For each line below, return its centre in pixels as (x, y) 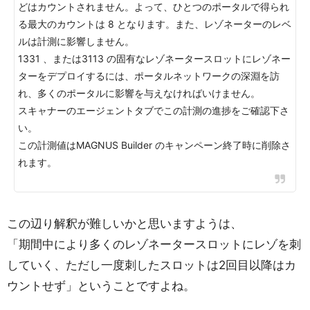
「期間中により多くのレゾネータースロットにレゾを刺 (154, 244)
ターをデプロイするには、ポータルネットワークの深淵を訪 (149, 76)
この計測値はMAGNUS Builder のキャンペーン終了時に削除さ (154, 145)
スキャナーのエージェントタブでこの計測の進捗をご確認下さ (154, 110)
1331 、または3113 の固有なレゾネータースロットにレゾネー (154, 58)
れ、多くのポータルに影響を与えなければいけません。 (139, 93)
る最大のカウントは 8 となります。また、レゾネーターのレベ (155, 24)
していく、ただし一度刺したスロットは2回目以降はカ (152, 265)
